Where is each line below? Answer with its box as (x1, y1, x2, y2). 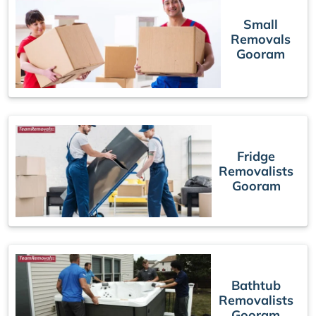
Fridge (237, 147, 275, 164)
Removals (231, 31, 291, 48)
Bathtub (231, 277, 281, 294)
